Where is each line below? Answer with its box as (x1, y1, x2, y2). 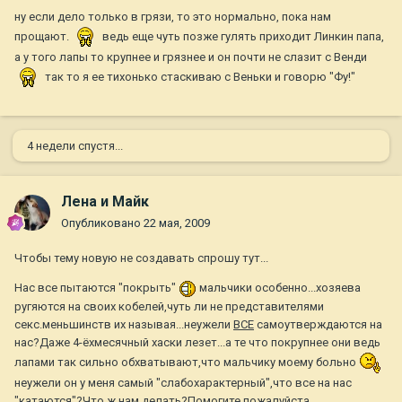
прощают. (14, 30, 72, 44)
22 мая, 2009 (144, 216, 210, 231)
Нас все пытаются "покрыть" (14, 281, 179, 295)
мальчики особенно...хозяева (197, 281, 361, 295)
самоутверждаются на (254, 317, 382, 331)
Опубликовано (61, 216, 144, 231)
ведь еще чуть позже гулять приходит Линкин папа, (100, 30, 384, 44)
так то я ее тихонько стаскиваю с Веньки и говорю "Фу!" (42, 70, 355, 84)
